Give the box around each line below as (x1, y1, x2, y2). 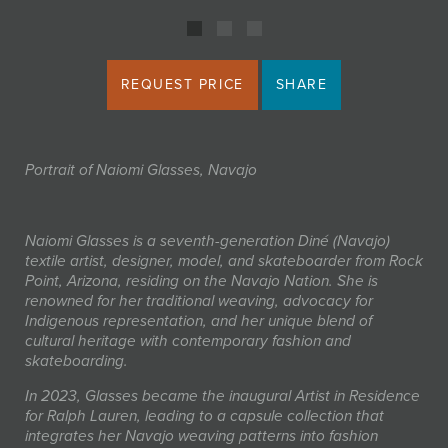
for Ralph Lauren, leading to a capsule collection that (25, 407, 384, 426)
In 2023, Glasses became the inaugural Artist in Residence (25, 387, 420, 406)
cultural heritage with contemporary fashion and (25, 331, 351, 350)
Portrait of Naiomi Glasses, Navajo (25, 161, 257, 179)
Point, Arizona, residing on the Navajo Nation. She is (25, 271, 378, 290)
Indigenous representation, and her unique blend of (25, 311, 372, 330)
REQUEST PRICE (120, 76, 244, 93)
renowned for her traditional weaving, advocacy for (25, 291, 373, 310)
